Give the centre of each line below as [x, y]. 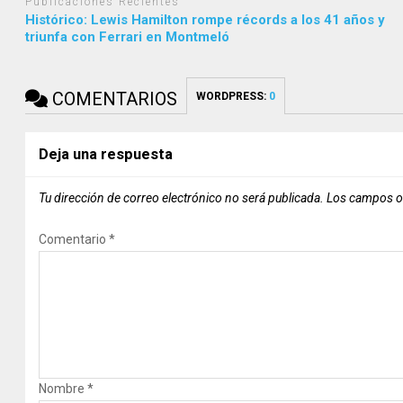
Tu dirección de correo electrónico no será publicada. [182, 198]
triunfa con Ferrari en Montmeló [128, 37]
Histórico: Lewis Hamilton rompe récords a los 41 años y [206, 20]
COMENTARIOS [113, 99]
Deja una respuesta [106, 155]
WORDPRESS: [233, 97]
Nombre [63, 389]
